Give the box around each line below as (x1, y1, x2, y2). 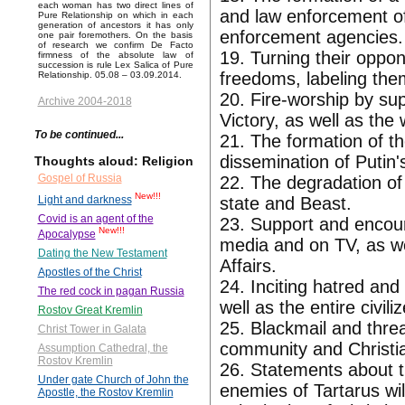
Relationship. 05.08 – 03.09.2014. (37, 70, 182, 80)
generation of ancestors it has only (37, 20, 193, 31)
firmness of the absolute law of (37, 50, 193, 61)
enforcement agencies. (219, 27, 403, 47)
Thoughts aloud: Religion (33, 154, 193, 169)
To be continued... (33, 128, 124, 142)
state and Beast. (219, 193, 352, 213)
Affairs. (219, 256, 277, 276)
